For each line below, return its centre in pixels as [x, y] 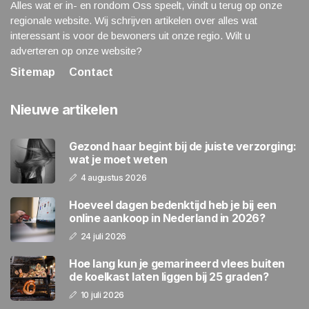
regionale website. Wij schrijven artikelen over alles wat [134, 20]
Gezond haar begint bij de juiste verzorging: [183, 146]
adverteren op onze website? [76, 51]
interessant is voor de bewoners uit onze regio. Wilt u [130, 36]
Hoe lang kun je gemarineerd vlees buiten [177, 263]
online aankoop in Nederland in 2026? [167, 218]
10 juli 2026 [102, 295]
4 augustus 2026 [113, 177]
